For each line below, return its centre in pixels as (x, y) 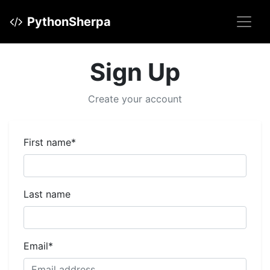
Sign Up (135, 72)
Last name (47, 194)
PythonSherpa (69, 22)
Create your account (135, 99)
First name (47, 142)
